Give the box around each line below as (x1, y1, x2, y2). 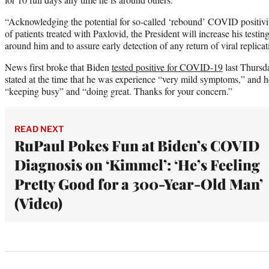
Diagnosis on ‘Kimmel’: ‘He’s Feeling (14, 154, 260, 174)
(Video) (14, 193, 62, 213)
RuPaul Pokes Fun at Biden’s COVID (14, 135, 259, 155)
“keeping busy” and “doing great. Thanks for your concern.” (5, 84, 232, 97)
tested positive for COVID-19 (112, 60, 223, 73)
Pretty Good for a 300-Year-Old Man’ (14, 174, 263, 193)
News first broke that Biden (5, 60, 112, 73)
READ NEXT (14, 123, 64, 134)
